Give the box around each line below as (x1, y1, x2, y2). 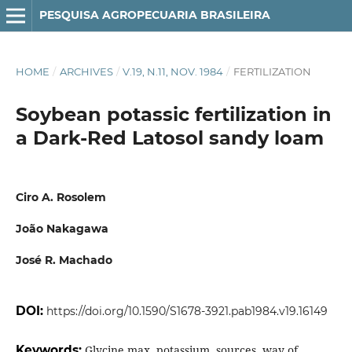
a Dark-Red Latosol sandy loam (15, 126, 324, 149)
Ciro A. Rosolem (15, 189, 106, 204)
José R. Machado (15, 253, 112, 268)
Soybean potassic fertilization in (15, 102, 332, 126)
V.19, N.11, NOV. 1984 (123, 64, 224, 78)
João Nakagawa (15, 222, 108, 236)
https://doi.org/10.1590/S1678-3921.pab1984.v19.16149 (46, 304, 328, 319)
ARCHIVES (59, 64, 113, 78)
